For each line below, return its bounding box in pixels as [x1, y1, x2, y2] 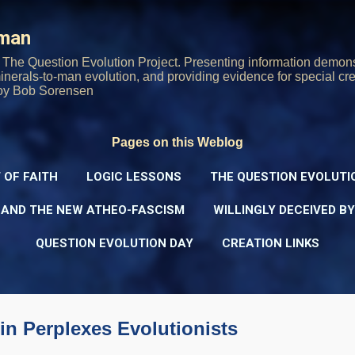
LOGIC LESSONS [86, 170, 181, 184]
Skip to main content [120, 13, 235, 26]
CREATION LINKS [222, 236, 319, 250]
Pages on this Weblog [112, 136, 243, 149]
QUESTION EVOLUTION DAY [36, 236, 193, 250]
